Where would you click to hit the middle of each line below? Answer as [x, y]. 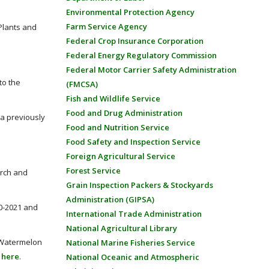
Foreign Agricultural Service [120, 156]
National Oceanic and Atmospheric [132, 257]
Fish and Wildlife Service [113, 98]
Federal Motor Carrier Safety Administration [151, 70]
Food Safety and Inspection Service [133, 142]
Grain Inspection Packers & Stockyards [139, 185]
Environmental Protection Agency [130, 12]
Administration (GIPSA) [110, 199]
